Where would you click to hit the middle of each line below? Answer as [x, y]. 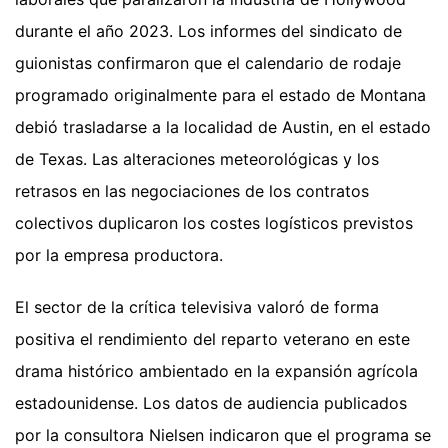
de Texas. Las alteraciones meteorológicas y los [197, 158]
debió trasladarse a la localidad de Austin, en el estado [223, 126]
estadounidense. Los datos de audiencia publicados [211, 402]
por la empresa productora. [119, 254]
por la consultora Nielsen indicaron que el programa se [223, 434]
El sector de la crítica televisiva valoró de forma [197, 306]
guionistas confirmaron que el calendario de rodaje [208, 62]
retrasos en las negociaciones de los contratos [192, 190]
